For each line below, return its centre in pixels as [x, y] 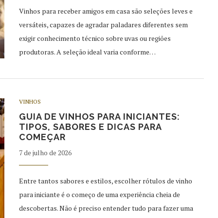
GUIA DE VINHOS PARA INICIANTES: [100, 116]
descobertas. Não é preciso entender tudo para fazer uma [106, 208]
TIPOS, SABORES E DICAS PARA [90, 127]
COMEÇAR [42, 137]
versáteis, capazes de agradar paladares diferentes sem [103, 24]
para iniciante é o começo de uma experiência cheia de [100, 194]
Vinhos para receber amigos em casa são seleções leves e [106, 11]
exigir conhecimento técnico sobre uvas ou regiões [95, 38]
